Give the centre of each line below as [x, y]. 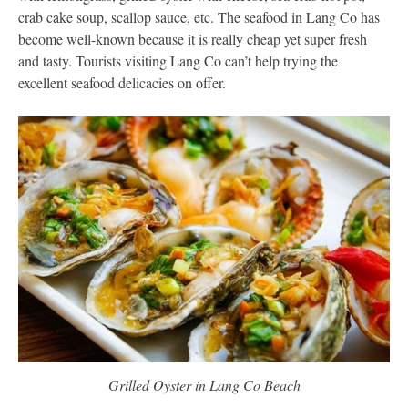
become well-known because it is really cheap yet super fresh [193, 38]
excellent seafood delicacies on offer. [122, 82]
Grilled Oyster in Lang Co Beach [204, 385]
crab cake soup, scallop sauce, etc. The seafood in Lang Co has [199, 16]
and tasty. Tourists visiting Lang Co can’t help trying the [178, 60]
